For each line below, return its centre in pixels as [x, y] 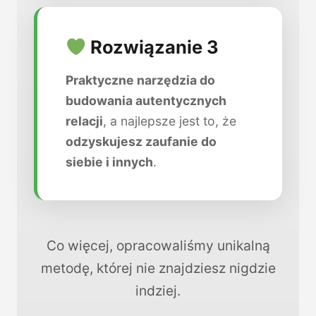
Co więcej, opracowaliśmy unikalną [158, 246]
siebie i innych [109, 162]
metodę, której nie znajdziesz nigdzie [158, 268]
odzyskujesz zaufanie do [141, 142]
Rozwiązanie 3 [153, 47]
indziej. [158, 291]
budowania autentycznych [146, 101]
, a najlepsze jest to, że [170, 121]
